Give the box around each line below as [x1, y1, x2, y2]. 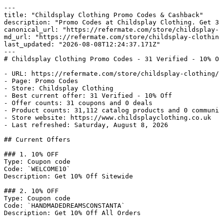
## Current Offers [4, 136, 70, 143]
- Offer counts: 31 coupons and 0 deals [4, 99, 153, 107]
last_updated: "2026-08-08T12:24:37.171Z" [4, 41, 160, 48]
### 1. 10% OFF [4, 151, 59, 158]
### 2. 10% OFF [4, 187, 59, 195]
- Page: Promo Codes [4, 77, 78, 85]
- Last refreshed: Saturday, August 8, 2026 [4, 121, 168, 129]
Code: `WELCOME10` [4, 165, 70, 173]
